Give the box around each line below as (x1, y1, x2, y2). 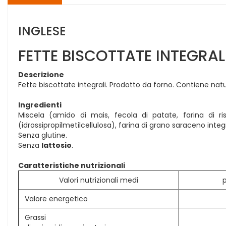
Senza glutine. (18, 130, 67, 140)
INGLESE (18, 23, 66, 39)
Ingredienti (18, 100, 62, 110)
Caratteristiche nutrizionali (18, 160, 125, 171)
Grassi (25, 212, 46, 222)
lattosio (41, 140, 72, 150)
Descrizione (18, 70, 64, 80)
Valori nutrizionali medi (59, 175, 138, 185)
